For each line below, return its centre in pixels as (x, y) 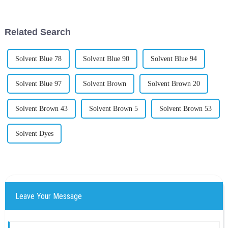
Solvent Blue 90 (106, 59)
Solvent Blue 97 (38, 84)
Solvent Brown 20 (174, 84)
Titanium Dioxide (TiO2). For (56, 6)
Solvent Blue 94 (174, 59)
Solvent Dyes (34, 134)
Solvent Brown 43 (41, 109)
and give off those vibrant (160, 6)
